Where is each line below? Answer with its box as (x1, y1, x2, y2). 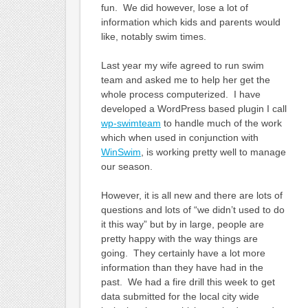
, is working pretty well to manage (140, 146, 286, 157)
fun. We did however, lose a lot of (100, 1, 248, 13)
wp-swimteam (100, 117, 161, 129)
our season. (100, 160, 153, 172)
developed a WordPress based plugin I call (100, 102, 287, 114)
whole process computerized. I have (100, 88, 261, 100)
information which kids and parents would (100, 16, 280, 27)
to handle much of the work (160, 117, 282, 129)
